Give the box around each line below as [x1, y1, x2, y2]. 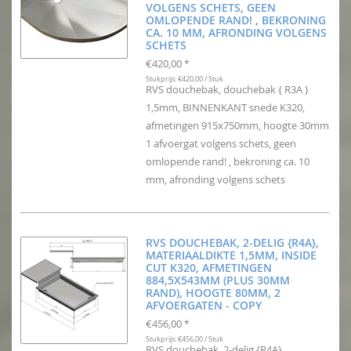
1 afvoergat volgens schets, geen [146, 136, 296, 151]
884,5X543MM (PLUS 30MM [146, 273, 290, 288]
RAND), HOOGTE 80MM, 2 [146, 285, 280, 301]
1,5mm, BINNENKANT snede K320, [146, 100, 305, 115]
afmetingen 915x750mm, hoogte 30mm [146, 118, 329, 133]
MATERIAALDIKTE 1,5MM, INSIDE [146, 248, 317, 263]
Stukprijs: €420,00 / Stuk [146, 74, 223, 85]
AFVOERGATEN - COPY [146, 298, 262, 313]
